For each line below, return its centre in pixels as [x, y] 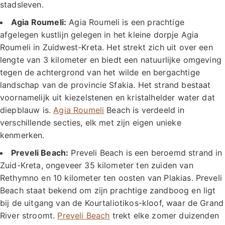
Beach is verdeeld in [144, 110]
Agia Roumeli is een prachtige [125, 22]
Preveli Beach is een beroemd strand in [145, 152]
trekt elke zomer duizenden [164, 215]
